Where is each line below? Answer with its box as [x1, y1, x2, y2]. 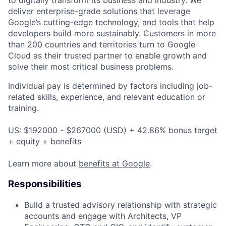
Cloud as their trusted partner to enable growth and [8, 50, 207, 61]
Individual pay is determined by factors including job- [8, 81, 212, 91]
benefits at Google [79, 158, 150, 169]
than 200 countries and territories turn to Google [8, 39, 195, 50]
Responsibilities [8, 178, 82, 190]
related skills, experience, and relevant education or [8, 92, 205, 102]
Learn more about [8, 158, 79, 169]
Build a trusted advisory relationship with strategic [24, 199, 217, 210]
